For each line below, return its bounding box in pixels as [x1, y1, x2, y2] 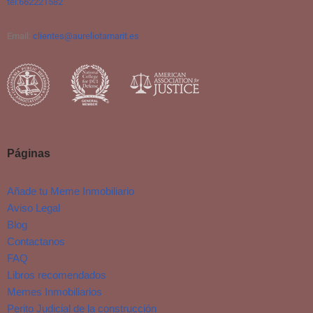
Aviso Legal [7, 202, 60, 214]
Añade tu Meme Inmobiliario [7, 185, 134, 198]
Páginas [7, 147, 50, 160]
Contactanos [7, 235, 65, 248]
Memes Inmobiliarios [7, 286, 102, 298]
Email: [7, 31, 33, 42]
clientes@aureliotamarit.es [33, 31, 139, 42]
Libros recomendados [7, 269, 106, 282]
